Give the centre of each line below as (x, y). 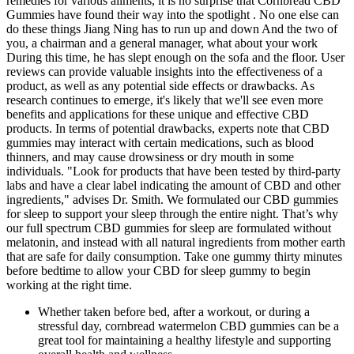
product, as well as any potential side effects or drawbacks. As (160, 85)
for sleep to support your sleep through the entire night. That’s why (172, 213)
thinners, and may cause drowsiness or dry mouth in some (150, 156)
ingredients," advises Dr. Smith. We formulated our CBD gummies (172, 199)
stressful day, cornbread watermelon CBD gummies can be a (188, 326)
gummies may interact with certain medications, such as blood (160, 142)
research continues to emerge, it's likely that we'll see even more (165, 100)
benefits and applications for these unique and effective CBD (158, 114)
